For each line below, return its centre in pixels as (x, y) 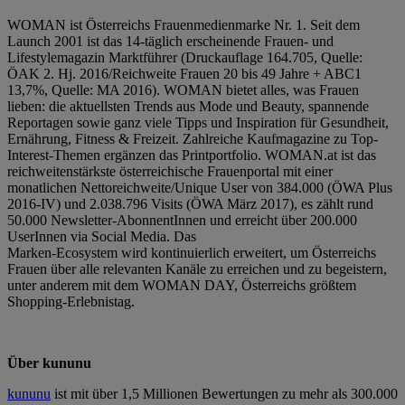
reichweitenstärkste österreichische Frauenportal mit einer (170, 171)
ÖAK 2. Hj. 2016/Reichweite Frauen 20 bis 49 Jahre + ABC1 (184, 73)
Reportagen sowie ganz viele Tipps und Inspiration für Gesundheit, (198, 122)
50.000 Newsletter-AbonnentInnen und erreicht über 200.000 (182, 220)
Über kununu (49, 363)
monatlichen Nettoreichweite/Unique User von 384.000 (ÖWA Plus (200, 187)
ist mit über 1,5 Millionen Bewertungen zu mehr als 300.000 (224, 393)
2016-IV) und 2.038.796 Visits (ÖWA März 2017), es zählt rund (190, 203)
